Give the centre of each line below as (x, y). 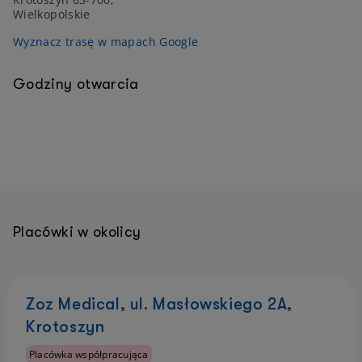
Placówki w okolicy (77, 232)
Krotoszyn (65, 327)
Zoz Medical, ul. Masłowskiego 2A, (159, 304)
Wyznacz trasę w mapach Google (106, 42)
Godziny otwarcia (76, 84)
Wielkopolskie (52, 14)
